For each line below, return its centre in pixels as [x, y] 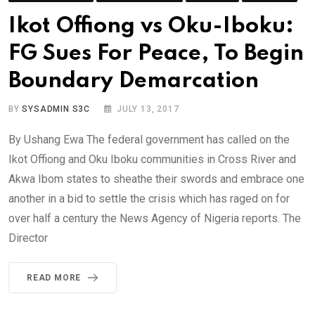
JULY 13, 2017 [148, 109]
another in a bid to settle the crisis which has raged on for [149, 199]
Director [28, 238]
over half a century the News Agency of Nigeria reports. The [155, 219]
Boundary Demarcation [134, 82]
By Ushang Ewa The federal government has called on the [149, 140]
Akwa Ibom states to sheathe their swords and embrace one [156, 179]
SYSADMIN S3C [56, 109]
